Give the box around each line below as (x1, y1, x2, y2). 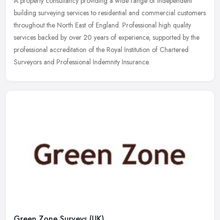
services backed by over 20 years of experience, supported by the (14, 32, 199, 43)
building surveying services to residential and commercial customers (14, 8, 206, 18)
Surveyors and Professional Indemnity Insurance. (14, 57, 150, 67)
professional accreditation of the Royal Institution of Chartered (14, 45, 189, 55)
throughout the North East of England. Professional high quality (14, 20, 191, 30)
